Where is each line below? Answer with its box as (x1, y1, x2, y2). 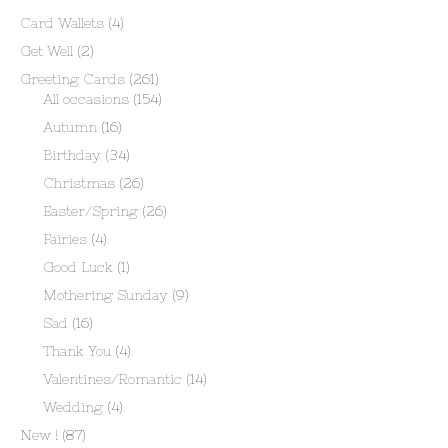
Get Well (20, 43, 73, 59)
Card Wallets (20, 15, 104, 31)
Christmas (42, 175, 115, 191)
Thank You (42, 343, 111, 359)
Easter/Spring (42, 203, 138, 219)
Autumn (42, 119, 97, 135)
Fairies (42, 231, 87, 247)
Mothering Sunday (42, 287, 168, 303)
